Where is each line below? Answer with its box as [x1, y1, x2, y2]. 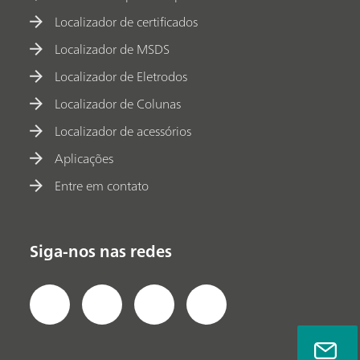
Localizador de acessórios [55, 120, 192, 143]
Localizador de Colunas [55, 92, 182, 116]
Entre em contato [55, 174, 149, 198]
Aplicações [55, 147, 114, 170]
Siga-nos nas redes [30, 237, 173, 266]
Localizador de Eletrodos [55, 65, 188, 88]
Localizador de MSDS [55, 38, 170, 61]
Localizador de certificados [55, 10, 198, 34]
